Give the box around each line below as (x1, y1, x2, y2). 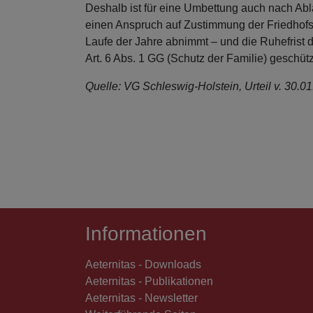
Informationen (85, 223, 207, 245)
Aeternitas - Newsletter (85, 292, 198, 304)
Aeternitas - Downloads (85, 259, 201, 270)
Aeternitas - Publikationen (85, 275, 213, 287)
